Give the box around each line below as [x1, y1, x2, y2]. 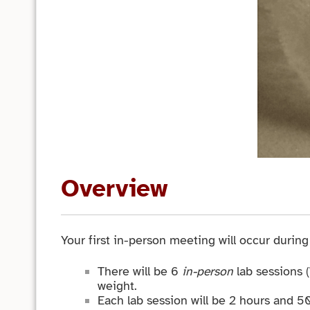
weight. [97, 278, 137, 294]
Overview [61, 174, 168, 204]
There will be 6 [97, 264, 182, 280]
